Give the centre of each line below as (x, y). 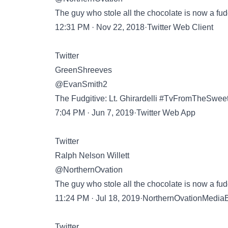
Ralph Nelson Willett (92, 155)
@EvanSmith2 (81, 84)
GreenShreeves (83, 70)
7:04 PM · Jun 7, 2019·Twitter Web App (125, 113)
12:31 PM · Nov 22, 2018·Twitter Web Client (134, 27)
